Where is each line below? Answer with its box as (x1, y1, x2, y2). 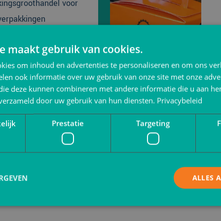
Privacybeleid (157, 95, 202, 106)
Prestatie (52, 118, 84, 128)
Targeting (136, 118, 170, 128)
